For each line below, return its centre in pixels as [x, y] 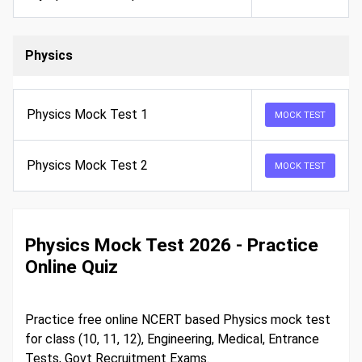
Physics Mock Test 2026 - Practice [172, 245]
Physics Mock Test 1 [87, 114]
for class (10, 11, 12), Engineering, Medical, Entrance [172, 339]
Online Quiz [72, 267]
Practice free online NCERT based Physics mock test [178, 320]
